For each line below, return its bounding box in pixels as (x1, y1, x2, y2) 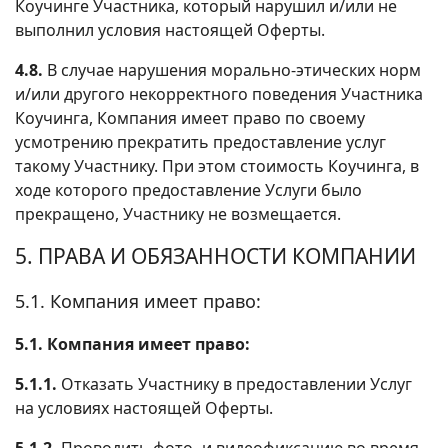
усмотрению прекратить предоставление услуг (15, 130, 386, 153)
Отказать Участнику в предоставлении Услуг (57, 372, 412, 395)
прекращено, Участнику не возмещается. (15, 202, 341, 225)
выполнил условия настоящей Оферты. (15, 18, 325, 41)
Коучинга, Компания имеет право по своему (15, 106, 365, 129)
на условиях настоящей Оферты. (15, 396, 273, 419)
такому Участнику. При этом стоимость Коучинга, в (15, 154, 419, 177)
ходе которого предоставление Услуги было (15, 178, 362, 201)
